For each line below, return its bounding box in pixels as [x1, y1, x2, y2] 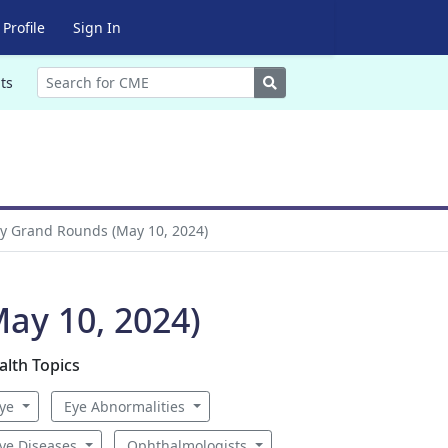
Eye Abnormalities [63, 397, 189, 416]
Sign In [72, 18, 121, 37]
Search [275, 72, 322, 91]
